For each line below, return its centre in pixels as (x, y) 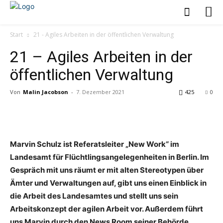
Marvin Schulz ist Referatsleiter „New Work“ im (95, 144)
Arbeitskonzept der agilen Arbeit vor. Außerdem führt (107, 209)
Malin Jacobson (46, 92)
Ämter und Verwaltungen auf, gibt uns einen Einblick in (108, 183)
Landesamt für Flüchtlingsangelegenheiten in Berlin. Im (110, 157)
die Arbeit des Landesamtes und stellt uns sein (94, 196)
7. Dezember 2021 (100, 92)
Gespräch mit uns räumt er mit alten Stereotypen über (107, 170)
